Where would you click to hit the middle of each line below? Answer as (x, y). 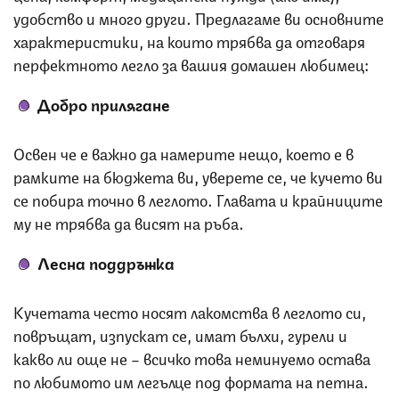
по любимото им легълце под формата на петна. (191, 380)
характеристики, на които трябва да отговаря (189, 40)
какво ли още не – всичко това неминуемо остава (192, 357)
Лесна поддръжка (106, 261)
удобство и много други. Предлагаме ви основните (199, 16)
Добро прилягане (104, 103)
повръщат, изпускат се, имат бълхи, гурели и (180, 334)
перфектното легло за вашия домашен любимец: (191, 63)
